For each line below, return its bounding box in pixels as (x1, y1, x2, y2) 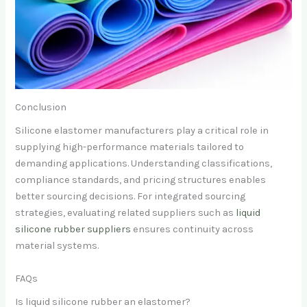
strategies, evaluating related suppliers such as (15, 207, 236, 219)
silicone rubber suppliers (15, 223, 132, 236)
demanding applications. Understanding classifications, (15, 158, 273, 170)
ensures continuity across (131, 223, 254, 236)
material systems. (15, 240, 99, 252)
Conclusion (15, 101, 67, 113)
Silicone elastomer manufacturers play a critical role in (15, 125, 269, 137)
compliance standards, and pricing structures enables (15, 174, 267, 186)
